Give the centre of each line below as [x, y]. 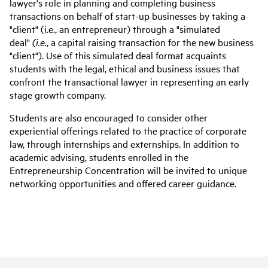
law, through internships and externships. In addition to [124, 144]
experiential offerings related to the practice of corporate [128, 130]
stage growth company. [59, 95]
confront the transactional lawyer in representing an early [129, 81]
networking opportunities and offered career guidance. [123, 183]
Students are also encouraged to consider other [109, 117]
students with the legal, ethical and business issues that [125, 68]
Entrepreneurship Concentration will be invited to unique [128, 170]
